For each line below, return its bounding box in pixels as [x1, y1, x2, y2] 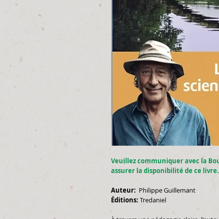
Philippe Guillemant [136, 186, 196, 195]
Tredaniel [138, 196, 166, 204]
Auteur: [111, 186, 136, 195]
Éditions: [111, 196, 138, 204]
